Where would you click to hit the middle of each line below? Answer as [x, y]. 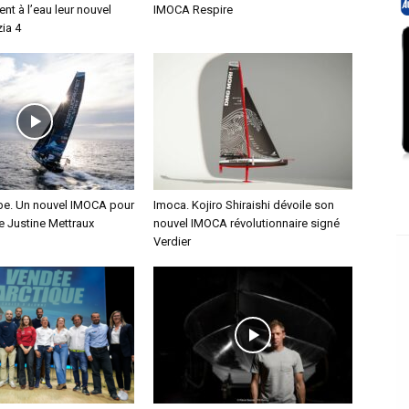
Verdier [172, 241]
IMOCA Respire [193, 10]
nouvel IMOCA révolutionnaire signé [246, 223]
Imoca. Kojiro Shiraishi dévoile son [244, 205]
